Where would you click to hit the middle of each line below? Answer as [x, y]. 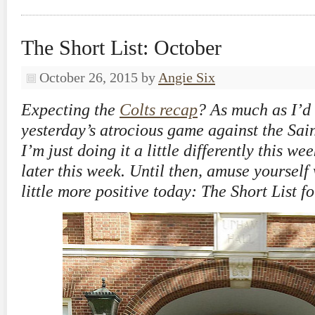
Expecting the [70, 110]
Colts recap [159, 110]
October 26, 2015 [89, 77]
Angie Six [187, 77]
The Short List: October [121, 48]
